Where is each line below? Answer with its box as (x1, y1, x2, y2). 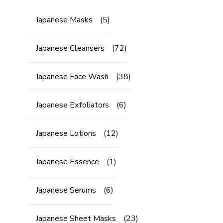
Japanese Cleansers (36, 43, 105, 54)
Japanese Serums (36, 185, 96, 196)
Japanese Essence (36, 156, 99, 167)
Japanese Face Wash (36, 71, 109, 82)
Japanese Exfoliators (36, 100, 109, 111)
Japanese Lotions (36, 128, 96, 139)
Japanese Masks (36, 14, 93, 25)
